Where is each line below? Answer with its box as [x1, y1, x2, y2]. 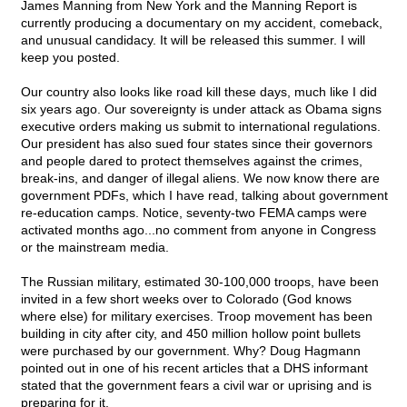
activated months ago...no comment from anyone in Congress [21, 223, 376, 238]
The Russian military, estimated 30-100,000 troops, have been [21, 274, 379, 290]
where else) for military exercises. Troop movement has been [21, 309, 372, 324]
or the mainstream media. [21, 240, 169, 255]
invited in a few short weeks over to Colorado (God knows [21, 292, 352, 307]
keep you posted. [21, 50, 120, 65]
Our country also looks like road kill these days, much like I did [21, 84, 377, 100]
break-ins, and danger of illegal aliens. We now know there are [21, 171, 380, 186]
